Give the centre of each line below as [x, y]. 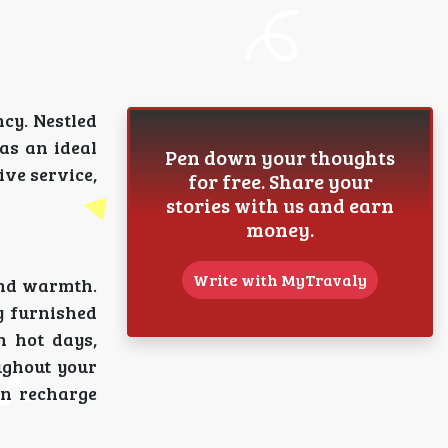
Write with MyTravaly [280, 279]
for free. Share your [280, 181]
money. [280, 229]
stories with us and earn [280, 205]
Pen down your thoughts [280, 157]
